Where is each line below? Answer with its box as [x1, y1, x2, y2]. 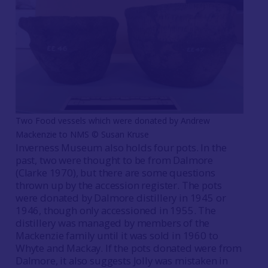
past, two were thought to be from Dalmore [15, 153, 214, 167]
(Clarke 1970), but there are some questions [15, 166, 215, 179]
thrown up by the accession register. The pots [15, 178, 222, 192]
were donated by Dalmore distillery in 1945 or [15, 191, 226, 205]
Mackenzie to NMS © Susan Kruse [16, 129, 149, 140]
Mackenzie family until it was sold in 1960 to [15, 229, 218, 242]
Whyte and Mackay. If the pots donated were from [15, 241, 242, 255]
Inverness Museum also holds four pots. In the [15, 141, 227, 154]
